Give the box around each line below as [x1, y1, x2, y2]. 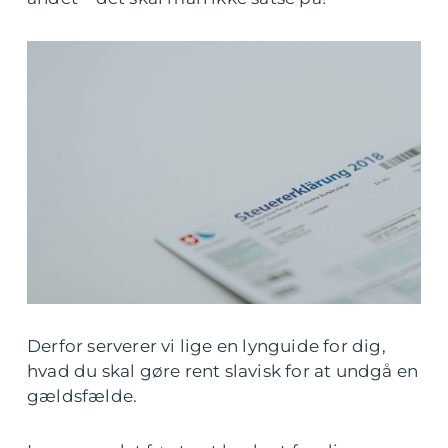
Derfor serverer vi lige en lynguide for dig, [27, 335, 386, 356]
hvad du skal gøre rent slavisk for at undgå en [27, 360, 419, 381]
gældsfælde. [27, 385, 138, 406]
